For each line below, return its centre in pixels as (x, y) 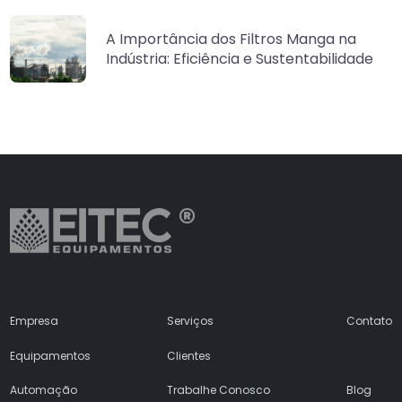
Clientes (189, 355)
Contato (369, 321)
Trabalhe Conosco (218, 390)
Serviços (190, 321)
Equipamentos (51, 355)
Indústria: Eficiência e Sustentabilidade (239, 58)
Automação (44, 390)
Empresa (35, 321)
